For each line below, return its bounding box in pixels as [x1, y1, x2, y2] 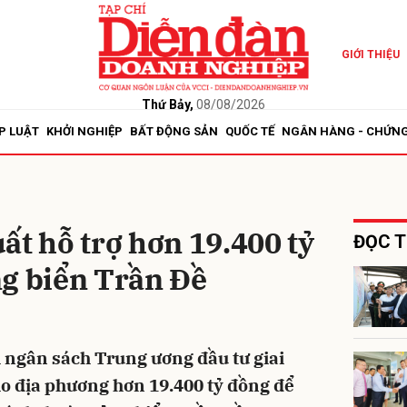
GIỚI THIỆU [341, 48, 400, 61]
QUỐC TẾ [225, 124, 274, 138]
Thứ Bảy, [141, 96, 194, 112]
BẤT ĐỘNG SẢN [130, 124, 218, 138]
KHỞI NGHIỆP [46, 124, 123, 138]
